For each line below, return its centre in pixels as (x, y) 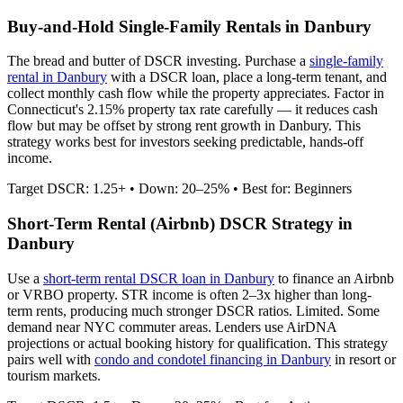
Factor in (359, 94)
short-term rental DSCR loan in (134, 278)
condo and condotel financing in (188, 359)
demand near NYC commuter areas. (109, 327)
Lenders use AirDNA (274, 327)
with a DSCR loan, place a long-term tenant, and (247, 77)
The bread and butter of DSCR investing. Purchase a (158, 61)
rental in (32, 77)
